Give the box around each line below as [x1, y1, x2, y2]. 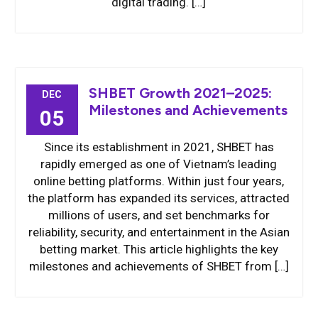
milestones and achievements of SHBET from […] [28, 259, 289, 273]
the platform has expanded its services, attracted [28, 191, 290, 205]
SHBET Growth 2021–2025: [88, 84, 272, 102]
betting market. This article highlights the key [39, 242, 278, 256]
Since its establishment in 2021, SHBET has [43, 140, 274, 154]
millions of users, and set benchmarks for [48, 208, 270, 222]
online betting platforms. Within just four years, [33, 174, 285, 188]
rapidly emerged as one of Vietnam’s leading [40, 157, 278, 171]
